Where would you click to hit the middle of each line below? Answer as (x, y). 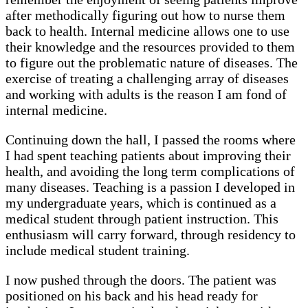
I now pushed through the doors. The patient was (141, 279)
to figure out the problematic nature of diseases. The (152, 62)
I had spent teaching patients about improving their (148, 155)
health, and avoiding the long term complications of (150, 171)
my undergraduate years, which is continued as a (141, 202)
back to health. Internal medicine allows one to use (147, 31)
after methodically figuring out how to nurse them (145, 15)
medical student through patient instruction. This (142, 218)
